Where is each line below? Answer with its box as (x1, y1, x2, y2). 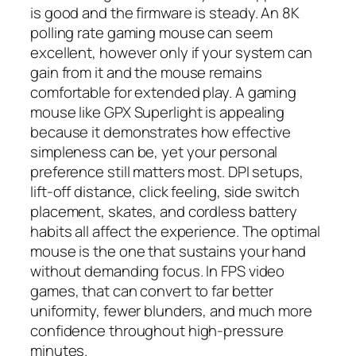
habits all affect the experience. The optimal (30, 220, 320, 242)
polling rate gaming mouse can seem (30, 21, 273, 43)
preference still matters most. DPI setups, (30, 161, 304, 182)
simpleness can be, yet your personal (30, 141, 278, 162)
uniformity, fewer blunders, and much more (30, 300, 312, 321)
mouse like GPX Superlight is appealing (30, 101, 285, 122)
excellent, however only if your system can (30, 41, 312, 63)
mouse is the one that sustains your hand (30, 240, 306, 261)
